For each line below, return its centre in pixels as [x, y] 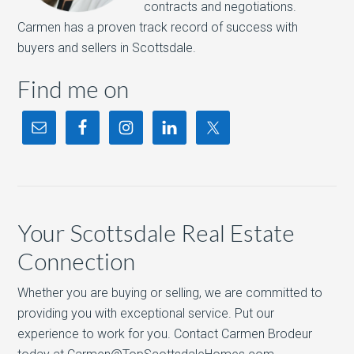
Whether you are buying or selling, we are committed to [170, 293]
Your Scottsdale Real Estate [156, 232]
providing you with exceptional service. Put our [146, 313]
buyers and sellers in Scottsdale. [107, 48]
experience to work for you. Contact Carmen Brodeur [165, 334]
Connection [77, 261]
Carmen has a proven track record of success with [158, 27]
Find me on [73, 88]
